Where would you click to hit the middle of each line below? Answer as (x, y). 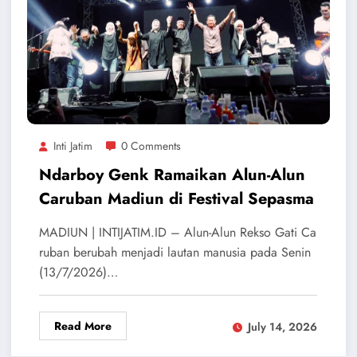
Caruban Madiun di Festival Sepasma (176, 199)
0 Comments (151, 146)
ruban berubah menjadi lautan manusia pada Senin (175, 253)
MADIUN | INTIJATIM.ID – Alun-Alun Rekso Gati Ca (177, 233)
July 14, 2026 (282, 326)
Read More (82, 326)
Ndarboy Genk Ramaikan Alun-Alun (172, 175)
